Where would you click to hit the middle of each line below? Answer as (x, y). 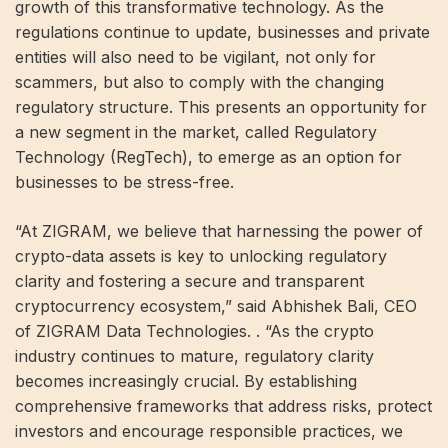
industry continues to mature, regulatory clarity (194, 356)
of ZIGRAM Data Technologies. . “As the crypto (194, 331)
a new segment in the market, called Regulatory (196, 132)
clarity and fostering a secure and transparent (189, 281)
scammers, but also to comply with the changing (199, 82)
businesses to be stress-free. (124, 182)
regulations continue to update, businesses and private (222, 32)
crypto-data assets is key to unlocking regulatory (201, 256)
